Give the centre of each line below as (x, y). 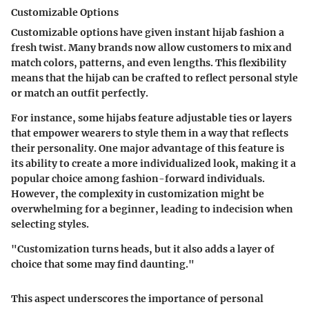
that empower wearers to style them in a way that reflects (150, 133)
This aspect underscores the (80, 299)
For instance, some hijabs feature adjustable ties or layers (151, 118)
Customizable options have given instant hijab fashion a (148, 32)
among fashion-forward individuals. (174, 179)
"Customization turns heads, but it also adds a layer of (143, 249)
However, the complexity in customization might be (138, 194)
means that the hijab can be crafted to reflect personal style (154, 78)
